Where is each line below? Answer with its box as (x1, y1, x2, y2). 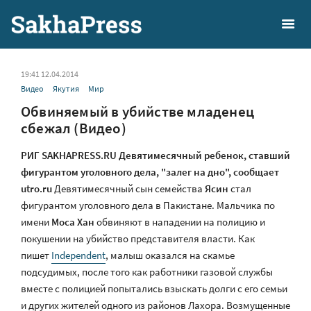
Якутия (53, 83, 79, 94)
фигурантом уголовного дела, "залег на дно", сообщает (21, 165, 279, 178)
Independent (51, 249, 106, 262)
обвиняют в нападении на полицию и (96, 215, 265, 228)
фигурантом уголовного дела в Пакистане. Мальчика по (21, 199, 275, 212)
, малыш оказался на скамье (106, 249, 235, 262)
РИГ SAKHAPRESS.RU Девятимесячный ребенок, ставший (21, 149, 290, 162)
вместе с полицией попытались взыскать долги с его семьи (21, 282, 287, 295)
